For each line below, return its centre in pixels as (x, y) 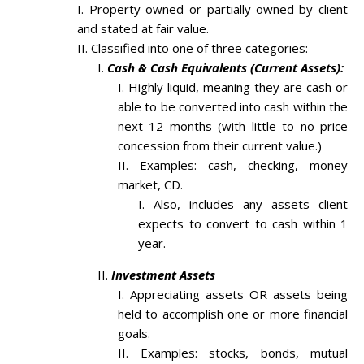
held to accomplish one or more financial (233, 314)
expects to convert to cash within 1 (243, 224)
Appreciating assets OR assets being (239, 295)
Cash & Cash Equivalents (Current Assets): (225, 68)
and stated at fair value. (143, 29)
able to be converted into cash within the (233, 107)
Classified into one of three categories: (199, 48)
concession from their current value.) (220, 146)
